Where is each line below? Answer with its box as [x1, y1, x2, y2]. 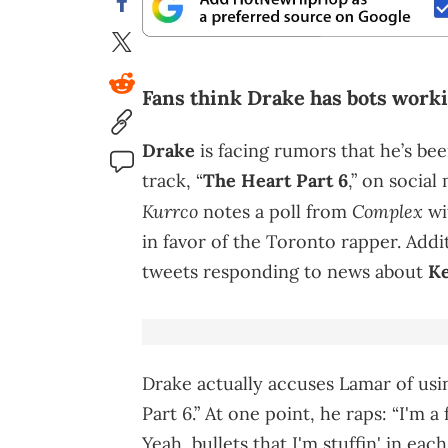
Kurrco [142, 199, 198, 224]
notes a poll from [198, 200, 352, 224]
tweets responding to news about [142, 260, 428, 284]
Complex [352, 199, 423, 224]
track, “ [142, 169, 203, 193]
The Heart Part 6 [203, 169, 348, 193]
